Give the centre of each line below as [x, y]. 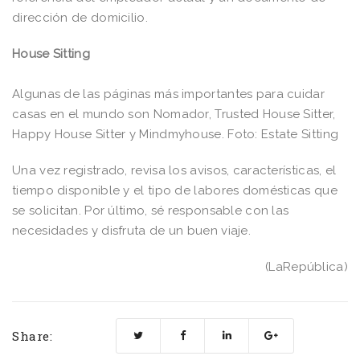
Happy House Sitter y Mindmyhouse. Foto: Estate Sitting [176, 135]
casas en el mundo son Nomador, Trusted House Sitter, [174, 115]
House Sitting [51, 54]
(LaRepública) [307, 267]
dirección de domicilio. [80, 18]
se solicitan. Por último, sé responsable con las [151, 211]
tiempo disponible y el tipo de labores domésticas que [175, 191]
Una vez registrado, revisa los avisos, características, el [174, 171]
